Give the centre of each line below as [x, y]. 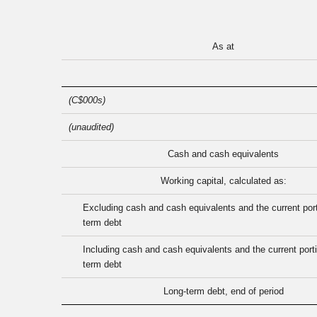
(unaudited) [91, 127]
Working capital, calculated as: [223, 181]
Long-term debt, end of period [223, 292]
